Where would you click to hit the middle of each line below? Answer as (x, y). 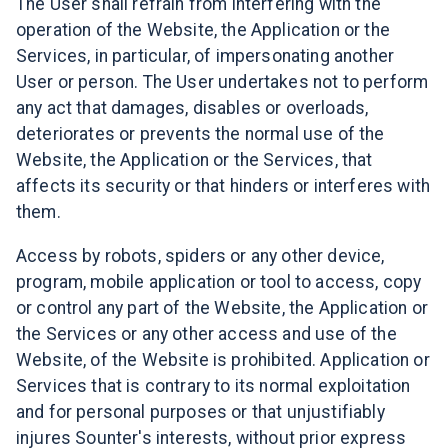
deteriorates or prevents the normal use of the (200, 134)
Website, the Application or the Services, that (194, 160)
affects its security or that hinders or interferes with (223, 186)
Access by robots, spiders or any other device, (200, 255)
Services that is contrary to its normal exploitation (213, 385)
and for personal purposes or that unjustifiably (200, 411)
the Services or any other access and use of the (206, 333)
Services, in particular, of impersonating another (205, 56)
